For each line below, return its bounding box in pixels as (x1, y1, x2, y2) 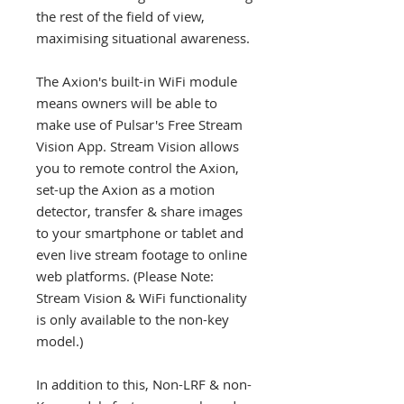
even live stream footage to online (36, 245, 247, 263)
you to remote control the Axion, (36, 159, 239, 177)
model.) (36, 332, 83, 350)
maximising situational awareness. (36, 29, 250, 47)
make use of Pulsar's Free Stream (36, 115, 243, 133)
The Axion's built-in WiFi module (36, 72, 237, 90)
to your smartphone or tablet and (36, 224, 243, 242)
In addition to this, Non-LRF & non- (36, 375, 252, 393)
